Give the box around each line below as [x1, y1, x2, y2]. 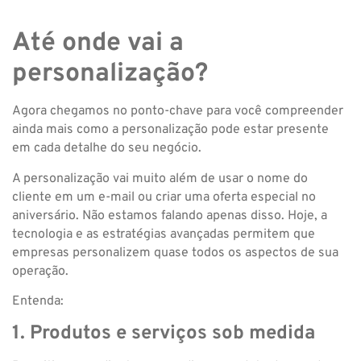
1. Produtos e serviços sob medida [12, 322, 315, 346]
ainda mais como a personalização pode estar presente [12, 122, 329, 139]
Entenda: [12, 293, 64, 310]
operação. [12, 263, 68, 280]
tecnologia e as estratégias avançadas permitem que [12, 226, 315, 243]
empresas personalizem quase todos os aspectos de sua [12, 244, 338, 261]
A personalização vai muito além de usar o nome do [12, 170, 308, 187]
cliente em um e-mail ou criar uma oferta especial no [12, 189, 316, 205]
